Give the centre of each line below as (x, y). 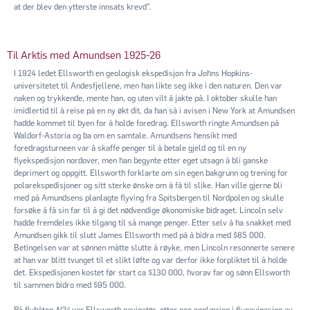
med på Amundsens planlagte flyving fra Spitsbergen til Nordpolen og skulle (149, 198)
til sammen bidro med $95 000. (70, 285)
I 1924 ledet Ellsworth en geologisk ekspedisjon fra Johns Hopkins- (133, 73)
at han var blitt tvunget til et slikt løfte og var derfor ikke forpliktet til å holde (151, 260)
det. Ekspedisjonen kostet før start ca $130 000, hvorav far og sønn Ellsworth (152, 272)
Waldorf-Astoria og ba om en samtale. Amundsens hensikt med (125, 135)
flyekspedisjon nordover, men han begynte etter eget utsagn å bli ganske (141, 160)
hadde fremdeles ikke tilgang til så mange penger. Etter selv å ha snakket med (152, 222)
